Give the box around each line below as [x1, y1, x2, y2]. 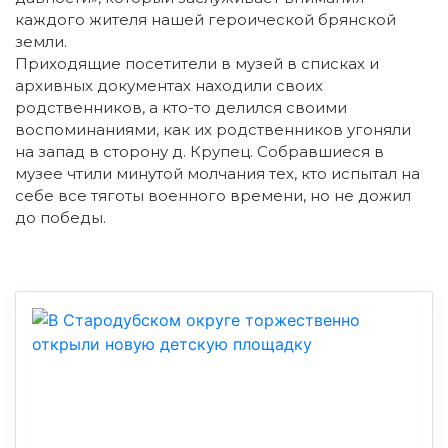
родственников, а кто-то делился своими [15, 97, 347, 117]
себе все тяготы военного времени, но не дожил [15, 185, 411, 205]
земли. [15, 31, 67, 51]
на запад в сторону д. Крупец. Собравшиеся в [15, 141, 384, 161]
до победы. [15, 207, 106, 227]
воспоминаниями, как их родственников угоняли [15, 119, 411, 139]
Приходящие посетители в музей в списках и [15, 53, 379, 73]
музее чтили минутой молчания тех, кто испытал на [15, 163, 420, 183]
